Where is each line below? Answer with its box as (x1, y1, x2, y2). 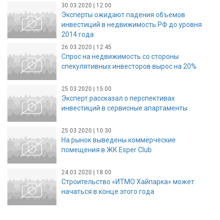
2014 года (61, 30, 94, 38)
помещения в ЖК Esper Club (61, 145, 152, 154)
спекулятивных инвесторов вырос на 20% (61, 62, 196, 70)
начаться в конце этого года (61, 187, 154, 195)
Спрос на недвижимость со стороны (61, 52, 179, 60)
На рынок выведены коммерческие (61, 136, 176, 144)
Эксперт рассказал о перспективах (61, 94, 175, 102)
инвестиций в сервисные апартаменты (61, 104, 188, 112)
